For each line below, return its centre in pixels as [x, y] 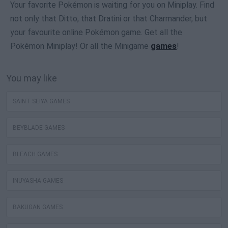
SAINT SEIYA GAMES [41, 102]
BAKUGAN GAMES [38, 207]
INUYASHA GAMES [38, 181]
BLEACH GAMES [35, 154]
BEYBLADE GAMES [39, 128]
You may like [32, 78]
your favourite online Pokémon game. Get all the [96, 33]
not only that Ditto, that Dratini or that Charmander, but [109, 19]
